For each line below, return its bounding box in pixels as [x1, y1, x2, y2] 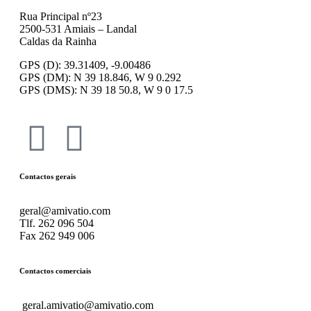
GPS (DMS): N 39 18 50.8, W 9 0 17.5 [19, 83, 193, 96]
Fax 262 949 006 [19, 229, 94, 242]
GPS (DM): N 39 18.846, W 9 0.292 [19, 71, 181, 83]
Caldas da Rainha [19, 35, 96, 47]
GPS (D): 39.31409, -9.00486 [19, 58, 151, 71]
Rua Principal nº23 [19, 10, 102, 22]
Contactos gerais [19, 171, 76, 180]
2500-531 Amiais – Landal [19, 22, 137, 35]
